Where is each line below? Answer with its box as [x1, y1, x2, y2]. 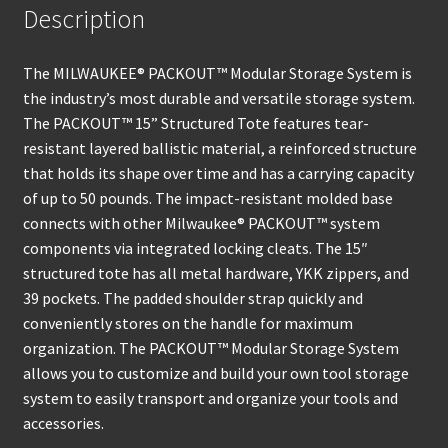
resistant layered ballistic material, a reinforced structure [22, 138, 417, 159]
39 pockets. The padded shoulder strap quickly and [22, 288, 363, 309]
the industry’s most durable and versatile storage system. [22, 88, 415, 109]
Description [22, 3, 145, 36]
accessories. [22, 413, 104, 434]
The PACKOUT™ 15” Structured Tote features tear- [22, 113, 369, 134]
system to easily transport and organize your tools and [22, 388, 398, 409]
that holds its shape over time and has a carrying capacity [22, 163, 414, 184]
